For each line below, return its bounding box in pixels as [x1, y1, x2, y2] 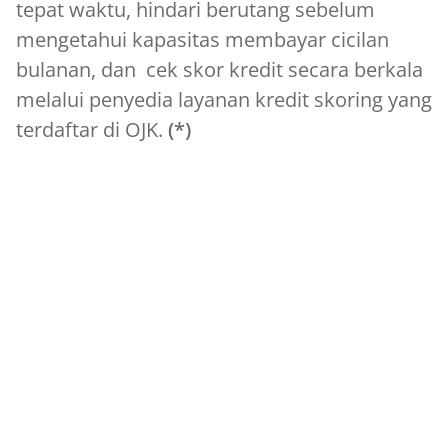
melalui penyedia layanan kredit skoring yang [16, 85, 432, 113]
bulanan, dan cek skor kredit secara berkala [16, 55, 423, 83]
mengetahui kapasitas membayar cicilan [16, 25, 389, 53]
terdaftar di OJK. [16, 115, 168, 143]
